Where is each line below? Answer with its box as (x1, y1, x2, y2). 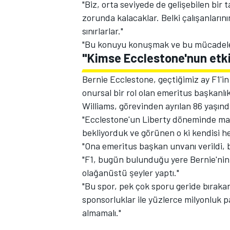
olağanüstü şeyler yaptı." (82, 167, 179, 179)
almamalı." (82, 207, 121, 219)
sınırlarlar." (82, 25, 123, 37)
